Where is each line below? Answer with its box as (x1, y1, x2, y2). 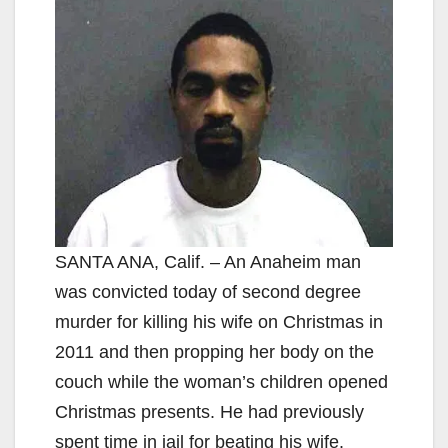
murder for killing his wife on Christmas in (55, 311, 383, 332)
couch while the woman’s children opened (55, 371, 388, 392)
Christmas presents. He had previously (55, 401, 364, 422)
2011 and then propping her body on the (55, 341, 374, 362)
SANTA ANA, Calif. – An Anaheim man (55, 251, 361, 272)
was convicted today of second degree (55, 281, 361, 302)
